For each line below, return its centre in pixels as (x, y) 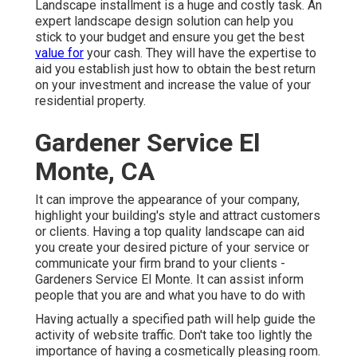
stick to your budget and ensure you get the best (170, 37)
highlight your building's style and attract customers (178, 216)
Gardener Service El (147, 143)
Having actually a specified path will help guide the (175, 320)
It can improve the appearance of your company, (167, 200)
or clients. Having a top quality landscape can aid (170, 232)
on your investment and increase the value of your (173, 85)
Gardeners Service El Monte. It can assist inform (169, 280)
